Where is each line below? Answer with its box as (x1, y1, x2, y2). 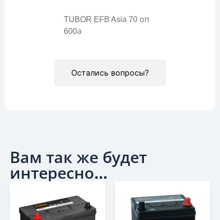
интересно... (10, 164, 108, 182)
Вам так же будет (10, 148, 147, 166)
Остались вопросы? (71, 67, 149, 78)
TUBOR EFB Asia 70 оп (64, 15, 149, 24)
